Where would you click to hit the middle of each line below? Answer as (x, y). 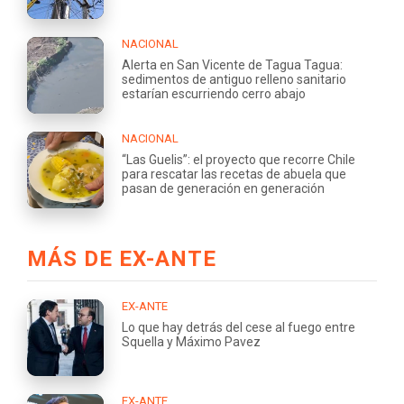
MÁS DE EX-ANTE (122, 258)
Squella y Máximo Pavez (191, 341)
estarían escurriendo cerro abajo (214, 93)
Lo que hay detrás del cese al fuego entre (239, 327)
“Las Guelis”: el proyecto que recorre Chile (239, 159)
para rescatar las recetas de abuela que (234, 174)
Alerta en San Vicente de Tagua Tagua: (232, 64)
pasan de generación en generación (223, 188)
